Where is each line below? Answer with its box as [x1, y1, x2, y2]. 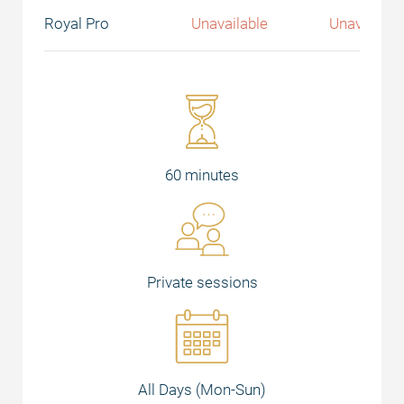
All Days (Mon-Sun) [138, 381, 266, 399]
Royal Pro [44, 14, 109, 32]
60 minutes [165, 166, 239, 184]
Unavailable [191, 14, 268, 32]
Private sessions [146, 273, 258, 291]
